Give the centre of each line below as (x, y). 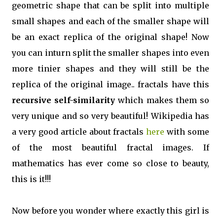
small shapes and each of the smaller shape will (110, 21)
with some (187, 132)
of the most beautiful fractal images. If (110, 147)
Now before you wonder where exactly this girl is (110, 211)
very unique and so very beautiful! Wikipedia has (110, 116)
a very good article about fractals (79, 132)
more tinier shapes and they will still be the (110, 69)
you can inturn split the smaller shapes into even (110, 53)
